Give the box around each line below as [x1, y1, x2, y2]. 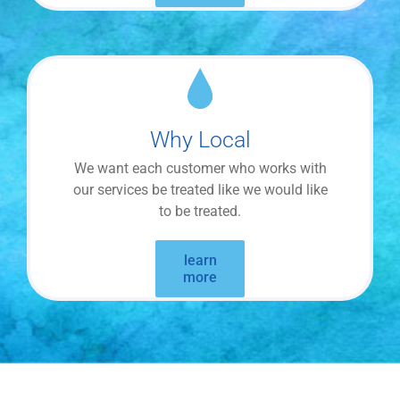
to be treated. [159, 203, 241, 221]
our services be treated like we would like [72, 181, 328, 199]
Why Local [149, 127, 251, 154]
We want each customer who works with [73, 160, 327, 178]
